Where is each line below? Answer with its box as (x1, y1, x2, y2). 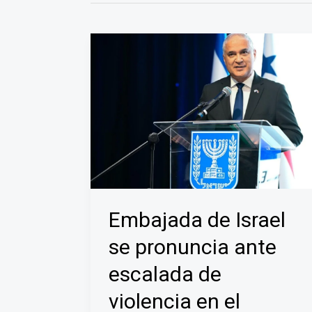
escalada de (108, 262, 221, 287)
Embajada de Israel (108, 208, 286, 233)
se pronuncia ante (108, 235, 276, 260)
